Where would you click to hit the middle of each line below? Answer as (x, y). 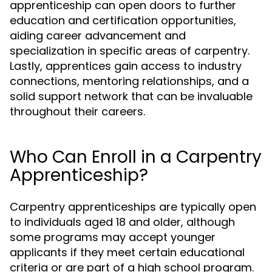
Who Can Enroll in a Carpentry (136, 157)
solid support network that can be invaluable (131, 96)
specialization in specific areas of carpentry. (130, 51)
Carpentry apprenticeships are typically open (133, 207)
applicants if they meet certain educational (127, 252)
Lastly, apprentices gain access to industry (126, 66)
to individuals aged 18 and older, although (122, 222)
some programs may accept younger (113, 237)
